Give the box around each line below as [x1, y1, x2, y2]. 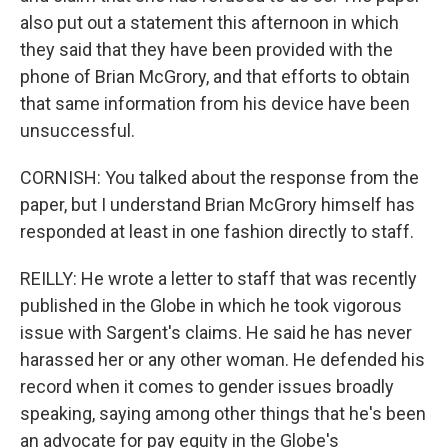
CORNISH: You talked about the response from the [20, 167, 419, 188]
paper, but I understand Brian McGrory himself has [20, 194, 415, 215]
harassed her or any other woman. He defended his [20, 349, 425, 370]
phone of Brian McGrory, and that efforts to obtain [20, 66, 410, 87]
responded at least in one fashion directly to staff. [20, 221, 414, 242]
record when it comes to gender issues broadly [20, 376, 394, 397]
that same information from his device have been [20, 93, 410, 114]
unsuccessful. [20, 120, 135, 141]
